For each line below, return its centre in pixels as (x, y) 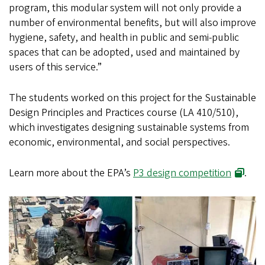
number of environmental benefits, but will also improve (132, 23)
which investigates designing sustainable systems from (129, 128)
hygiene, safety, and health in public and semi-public (124, 38)
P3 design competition (182, 173)
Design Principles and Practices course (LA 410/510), (124, 113)
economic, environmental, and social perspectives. (119, 143)
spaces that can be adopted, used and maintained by (124, 53)
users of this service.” (55, 67)
